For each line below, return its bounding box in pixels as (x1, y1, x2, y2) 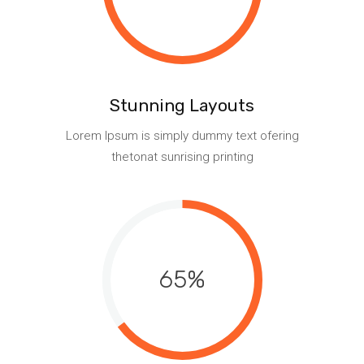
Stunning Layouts (110, 95, 254, 115)
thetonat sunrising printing (110, 149, 253, 164)
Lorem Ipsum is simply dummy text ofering (65, 128, 299, 143)
